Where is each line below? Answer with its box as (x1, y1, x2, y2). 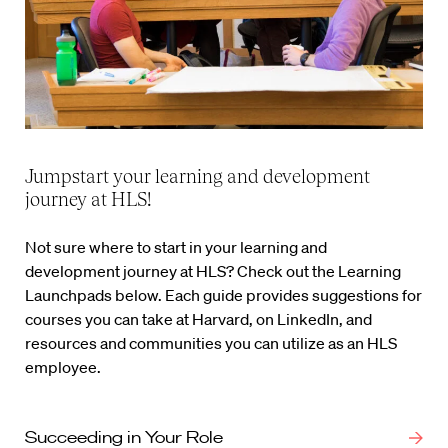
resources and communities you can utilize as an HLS (25, 333, 397, 354)
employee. (25, 357, 101, 378)
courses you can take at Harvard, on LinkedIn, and (25, 309, 372, 330)
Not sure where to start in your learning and (25, 237, 327, 258)
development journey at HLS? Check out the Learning (25, 261, 401, 282)
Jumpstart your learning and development (25, 165, 370, 188)
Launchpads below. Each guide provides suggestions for (25, 285, 422, 306)
